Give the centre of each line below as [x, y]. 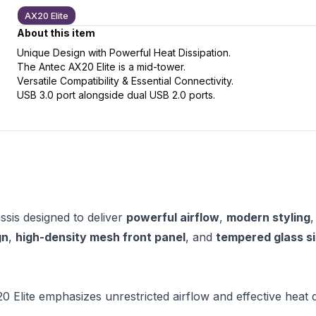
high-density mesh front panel [101, 237]
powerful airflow [173, 217]
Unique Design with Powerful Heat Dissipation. [124, 53]
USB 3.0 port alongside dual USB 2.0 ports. [116, 95]
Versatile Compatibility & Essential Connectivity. [125, 81]
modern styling [268, 217]
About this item [56, 33]
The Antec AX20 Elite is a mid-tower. [101, 67]
